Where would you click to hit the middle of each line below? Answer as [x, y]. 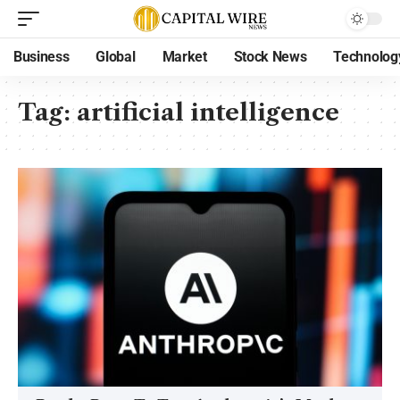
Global [116, 57]
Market [184, 57]
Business [42, 57]
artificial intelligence [208, 112]
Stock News [270, 57]
